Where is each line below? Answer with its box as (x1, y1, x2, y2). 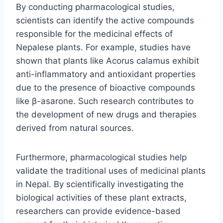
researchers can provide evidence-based (16, 206, 181, 216)
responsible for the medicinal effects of (16, 28, 173, 39)
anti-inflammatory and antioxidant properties (16, 69, 196, 79)
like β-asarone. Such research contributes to (16, 96, 194, 106)
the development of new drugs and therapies (16, 109, 197, 119)
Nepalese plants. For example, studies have (16, 42, 191, 52)
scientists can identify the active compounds (16, 15, 194, 25)
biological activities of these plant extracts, (16, 192, 187, 203)
